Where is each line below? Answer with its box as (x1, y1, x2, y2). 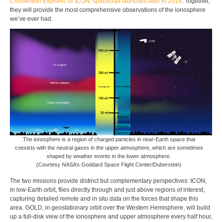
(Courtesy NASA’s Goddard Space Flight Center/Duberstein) (36, 162, 182, 168)
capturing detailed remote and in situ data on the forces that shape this (10, 195, 198, 203)
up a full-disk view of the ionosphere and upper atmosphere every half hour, (10, 213, 212, 221)
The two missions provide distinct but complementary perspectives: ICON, (10, 177, 207, 185)
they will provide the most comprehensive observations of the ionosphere (10, 6, 206, 14)
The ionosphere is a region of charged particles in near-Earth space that (22, 136, 195, 143)
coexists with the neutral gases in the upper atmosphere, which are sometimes (14, 145, 203, 151)
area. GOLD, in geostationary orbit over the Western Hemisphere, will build (10, 204, 210, 212)
